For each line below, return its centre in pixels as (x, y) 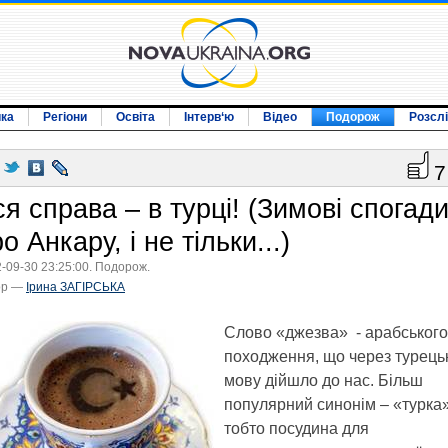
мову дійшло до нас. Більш (323, 380)
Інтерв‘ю (209, 117)
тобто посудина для (296, 428)
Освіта (135, 117)
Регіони (65, 117)
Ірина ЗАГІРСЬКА (75, 287)
